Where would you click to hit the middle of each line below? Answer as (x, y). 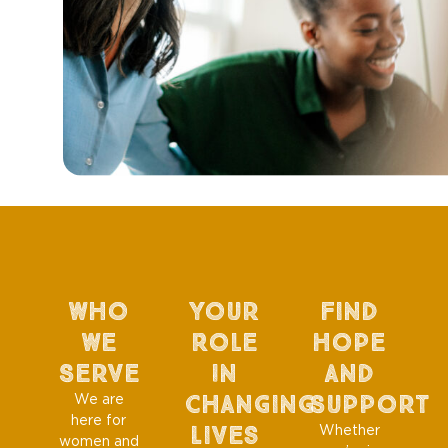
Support (370, 403)
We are (98, 398)
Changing (249, 403)
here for (99, 419)
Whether (349, 429)
